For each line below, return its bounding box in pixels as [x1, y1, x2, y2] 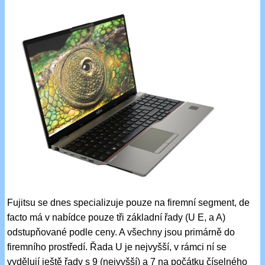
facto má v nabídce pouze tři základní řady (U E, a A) [7, 212, 226, 222]
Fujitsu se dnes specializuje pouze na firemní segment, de [7, 197, 250, 208]
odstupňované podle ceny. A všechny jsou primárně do [7, 227, 235, 237]
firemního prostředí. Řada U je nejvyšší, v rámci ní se [7, 241, 227, 252]
